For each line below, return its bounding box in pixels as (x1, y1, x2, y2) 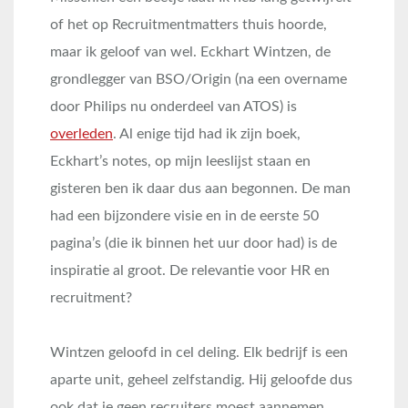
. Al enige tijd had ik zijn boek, (113, 127, 301, 141)
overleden (50, 127, 113, 141)
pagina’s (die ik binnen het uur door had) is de (50, 236, 337, 250)
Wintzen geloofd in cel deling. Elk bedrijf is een (50, 345, 348, 360)
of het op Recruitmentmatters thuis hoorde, (50, 17, 327, 32)
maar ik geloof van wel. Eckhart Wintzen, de (50, 45, 331, 59)
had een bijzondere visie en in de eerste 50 (50, 209, 319, 223)
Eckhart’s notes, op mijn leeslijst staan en (50, 154, 311, 168)
